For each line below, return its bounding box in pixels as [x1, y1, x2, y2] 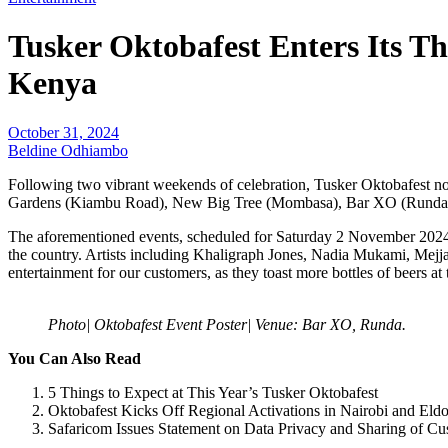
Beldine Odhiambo [8, 141, 128, 159]
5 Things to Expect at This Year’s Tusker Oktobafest [48, 383, 378, 401]
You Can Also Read [8, 349, 141, 367]
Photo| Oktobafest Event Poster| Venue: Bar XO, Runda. [48, 315, 406, 333]
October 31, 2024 [8, 123, 119, 141]
